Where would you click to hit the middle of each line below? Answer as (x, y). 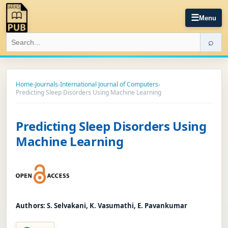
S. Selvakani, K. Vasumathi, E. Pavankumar (117, 205)
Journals (47, 84)
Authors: (31, 205)
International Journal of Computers (109, 84)
